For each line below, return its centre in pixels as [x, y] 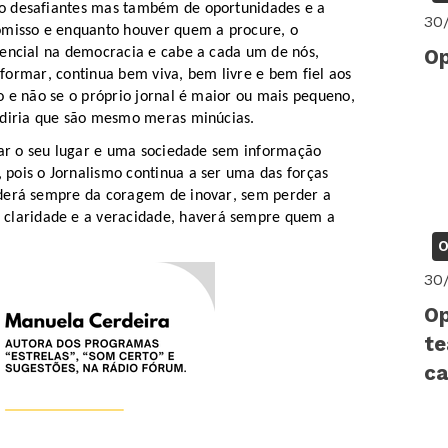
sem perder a [284, 196]
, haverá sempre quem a [253, 218]
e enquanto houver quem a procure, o [169, 31]
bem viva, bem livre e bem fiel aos [233, 75]
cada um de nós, [262, 53]
